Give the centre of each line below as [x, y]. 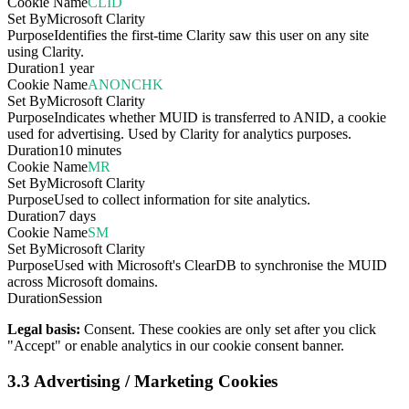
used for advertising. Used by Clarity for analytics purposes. [179, 134]
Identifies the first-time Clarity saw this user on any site [211, 36]
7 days [77, 216]
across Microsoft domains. [83, 282]
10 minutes [90, 151]
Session [80, 299]
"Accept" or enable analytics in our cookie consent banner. [176, 346]
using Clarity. [46, 52]
